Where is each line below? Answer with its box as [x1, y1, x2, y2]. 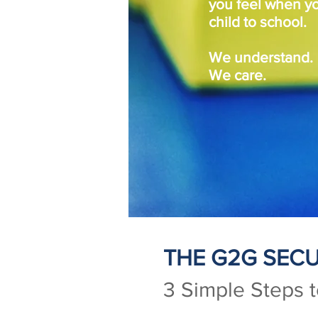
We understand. [209, 49, 313, 65]
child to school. [209, 13, 307, 30]
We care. [209, 67, 266, 83]
